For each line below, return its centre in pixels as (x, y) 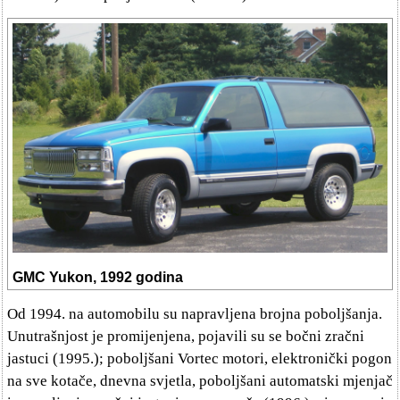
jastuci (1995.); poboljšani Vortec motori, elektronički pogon (200, 358)
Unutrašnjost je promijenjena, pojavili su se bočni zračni (186, 336)
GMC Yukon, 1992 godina (98, 277)
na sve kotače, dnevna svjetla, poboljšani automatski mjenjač (200, 380)
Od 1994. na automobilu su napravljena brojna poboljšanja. (195, 313)
